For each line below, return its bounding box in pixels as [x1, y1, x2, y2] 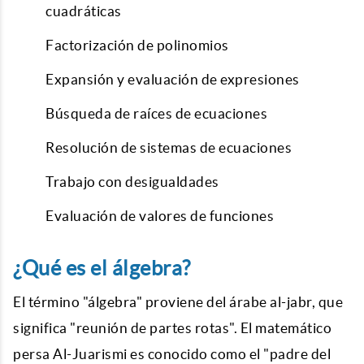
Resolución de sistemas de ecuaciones [45, 140, 292, 155]
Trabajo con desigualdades [45, 174, 219, 189]
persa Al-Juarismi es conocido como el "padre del [13, 346, 331, 362]
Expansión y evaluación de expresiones [45, 71, 300, 87]
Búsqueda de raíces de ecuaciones [45, 106, 267, 121]
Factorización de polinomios [45, 37, 229, 53]
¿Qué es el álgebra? [13, 257, 191, 279]
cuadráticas [45, 3, 122, 19]
